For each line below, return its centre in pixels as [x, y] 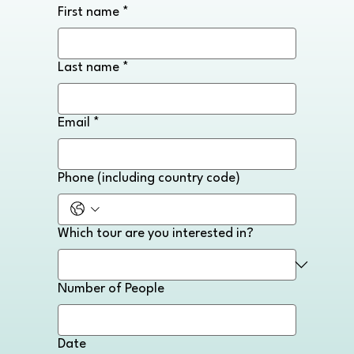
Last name [88, 67]
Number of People [111, 288]
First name [88, 12]
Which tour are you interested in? [156, 233]
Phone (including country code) [149, 178]
